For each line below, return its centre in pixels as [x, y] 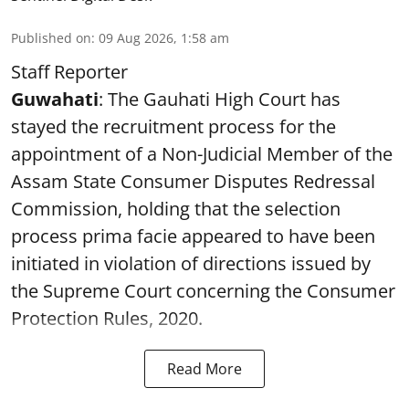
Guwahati [55, 99]
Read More [204, 369]
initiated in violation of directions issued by [191, 263]
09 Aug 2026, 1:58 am [164, 38]
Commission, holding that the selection [176, 209]
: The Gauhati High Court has [220, 99]
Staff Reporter [69, 72]
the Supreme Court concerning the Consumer [203, 291]
